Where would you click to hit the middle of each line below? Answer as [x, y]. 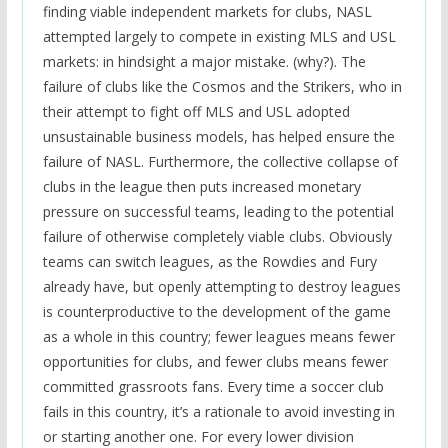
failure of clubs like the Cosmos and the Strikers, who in [222, 86]
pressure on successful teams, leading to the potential [218, 211]
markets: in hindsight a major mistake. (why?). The [204, 61]
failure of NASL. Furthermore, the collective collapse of [220, 161]
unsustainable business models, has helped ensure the [218, 136]
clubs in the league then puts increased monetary [201, 186]
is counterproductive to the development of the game [216, 311]
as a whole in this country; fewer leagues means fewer [218, 336]
